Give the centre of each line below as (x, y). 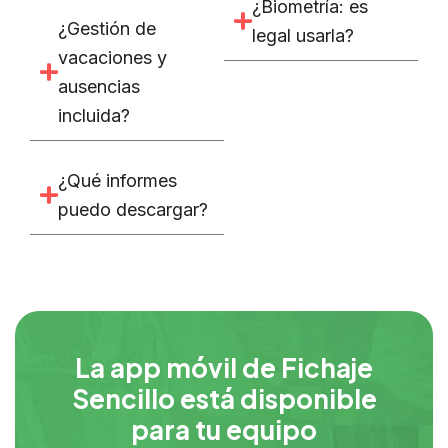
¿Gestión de (106, 29)
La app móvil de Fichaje (224, 367)
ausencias (98, 87)
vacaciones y (112, 58)
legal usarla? (302, 36)
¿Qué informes (117, 181)
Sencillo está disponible (224, 398)
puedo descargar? (132, 210)
